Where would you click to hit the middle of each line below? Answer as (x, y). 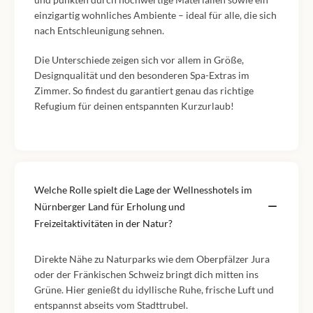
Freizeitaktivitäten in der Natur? (103, 224)
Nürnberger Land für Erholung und (110, 207)
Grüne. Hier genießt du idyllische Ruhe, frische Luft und (154, 290)
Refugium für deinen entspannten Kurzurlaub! (134, 106)
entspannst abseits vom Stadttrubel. (111, 305)
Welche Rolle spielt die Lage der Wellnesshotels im (143, 190)
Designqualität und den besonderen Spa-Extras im (142, 75)
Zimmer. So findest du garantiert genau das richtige (144, 91)
